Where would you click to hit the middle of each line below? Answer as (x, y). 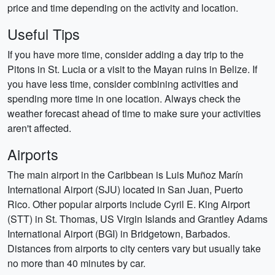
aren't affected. (39, 128)
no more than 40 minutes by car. (76, 263)
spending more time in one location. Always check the (124, 99)
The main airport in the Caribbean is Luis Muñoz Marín (125, 175)
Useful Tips (44, 34)
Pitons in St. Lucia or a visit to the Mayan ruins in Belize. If (132, 69)
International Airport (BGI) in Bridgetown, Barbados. (119, 234)
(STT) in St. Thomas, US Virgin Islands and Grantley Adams (137, 219)
